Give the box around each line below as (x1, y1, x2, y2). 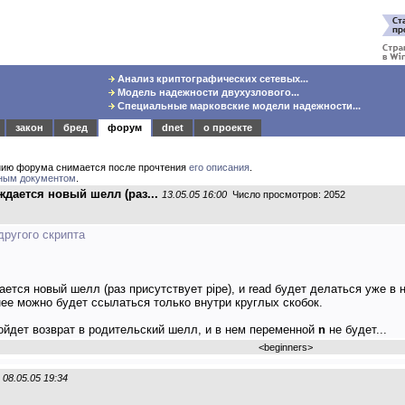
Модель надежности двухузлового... (114, 87, 299, 98)
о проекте (203, 122, 252, 133)
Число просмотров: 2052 (227, 189, 345, 200)
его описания (189, 162, 250, 173)
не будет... (325, 323, 387, 336)
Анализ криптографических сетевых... (114, 73, 308, 84)
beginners (264, 342, 307, 353)
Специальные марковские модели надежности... (114, 100, 361, 111)
